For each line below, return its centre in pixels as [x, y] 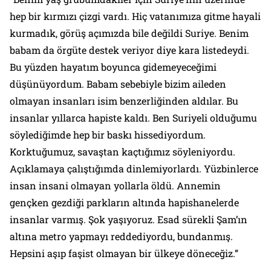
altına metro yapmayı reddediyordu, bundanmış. [121, 236]
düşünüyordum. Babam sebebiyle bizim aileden [118, 83]
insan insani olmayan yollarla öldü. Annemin [115, 185]
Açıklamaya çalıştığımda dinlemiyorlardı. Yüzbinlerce [134, 168]
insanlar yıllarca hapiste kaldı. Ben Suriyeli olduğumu [133, 117]
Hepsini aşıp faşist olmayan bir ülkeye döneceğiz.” [124, 253]
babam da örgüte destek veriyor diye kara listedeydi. [129, 50]
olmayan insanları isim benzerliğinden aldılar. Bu [124, 100]
